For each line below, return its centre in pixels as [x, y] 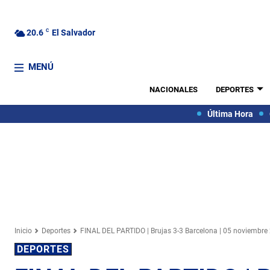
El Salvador [74, 32]
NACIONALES [173, 89]
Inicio [23, 231]
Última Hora [230, 114]
